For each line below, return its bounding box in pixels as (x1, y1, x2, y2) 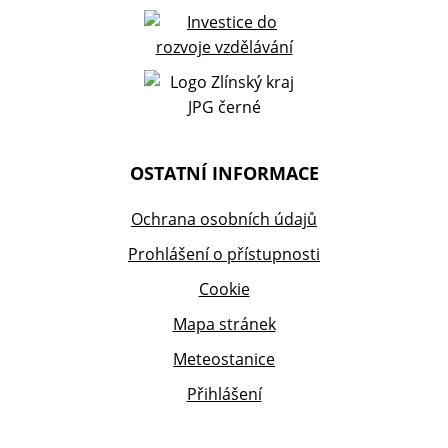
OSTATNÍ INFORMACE (129, 161, 319, 186)
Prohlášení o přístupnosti (128, 243, 320, 266)
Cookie (198, 278, 250, 301)
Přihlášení (186, 383, 262, 406)
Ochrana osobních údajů (131, 208, 317, 231)
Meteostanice (173, 348, 275, 371)
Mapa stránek (172, 313, 276, 336)
